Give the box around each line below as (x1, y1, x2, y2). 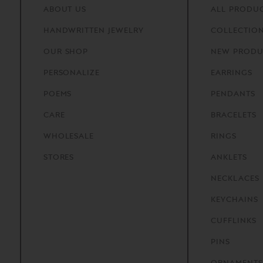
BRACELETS (210, 109, 257, 119)
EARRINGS (210, 67, 252, 77)
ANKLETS (210, 151, 247, 161)
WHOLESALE (43, 130, 95, 140)
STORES (43, 151, 75, 161)
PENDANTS (210, 88, 255, 98)
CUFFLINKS (210, 215, 257, 225)
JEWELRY (108, 25, 144, 35)
